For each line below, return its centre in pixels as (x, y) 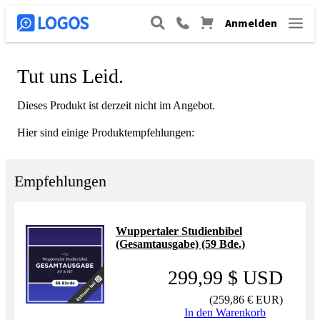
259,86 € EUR (246, 300)
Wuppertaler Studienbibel (179, 231)
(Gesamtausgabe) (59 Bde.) (180, 244)
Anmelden (251, 23)
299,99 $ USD (225, 277)
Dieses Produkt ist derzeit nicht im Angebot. (116, 105)
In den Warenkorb (225, 312)
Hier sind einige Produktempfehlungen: (106, 132)
